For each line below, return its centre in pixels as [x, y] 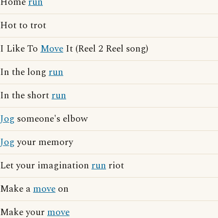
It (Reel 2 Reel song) [106, 49]
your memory [44, 142]
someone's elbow [51, 119]
